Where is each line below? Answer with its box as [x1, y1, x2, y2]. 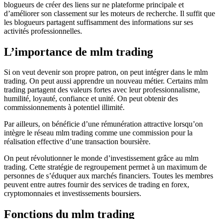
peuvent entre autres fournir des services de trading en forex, [4, 180, 189, 189]
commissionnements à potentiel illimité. [4, 103, 125, 112]
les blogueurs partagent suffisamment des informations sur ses [4, 18, 193, 26]
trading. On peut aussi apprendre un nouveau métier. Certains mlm [4, 77, 208, 86]
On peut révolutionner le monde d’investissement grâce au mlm [4, 154, 198, 163]
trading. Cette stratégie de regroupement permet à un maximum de [4, 163, 207, 172]
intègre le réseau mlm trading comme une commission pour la [4, 129, 193, 137]
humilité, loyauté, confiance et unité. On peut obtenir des [4, 94, 178, 103]
